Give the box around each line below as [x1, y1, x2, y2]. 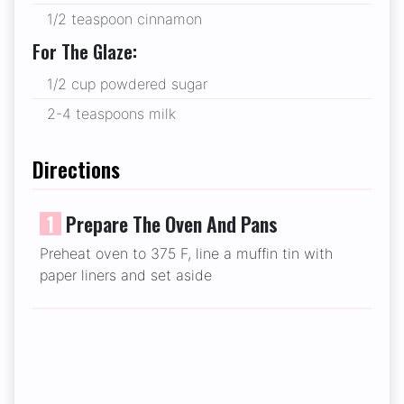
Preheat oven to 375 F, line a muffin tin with [40, 244, 333, 263]
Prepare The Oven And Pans [66, 209, 278, 239]
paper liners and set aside [40, 266, 212, 285]
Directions [32, 153, 120, 186]
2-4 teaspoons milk [47, 105, 176, 124]
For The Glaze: [32, 38, 137, 66]
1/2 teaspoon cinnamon [47, 10, 202, 29]
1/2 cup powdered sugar [47, 75, 207, 94]
